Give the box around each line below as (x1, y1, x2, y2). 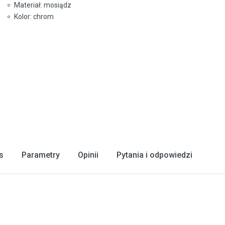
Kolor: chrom (14, 13, 54, 21)
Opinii (77, 150, 98, 160)
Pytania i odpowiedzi (116, 150, 192, 160)
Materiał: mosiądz (14, 1, 71, 9)
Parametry (21, 150, 60, 160)
